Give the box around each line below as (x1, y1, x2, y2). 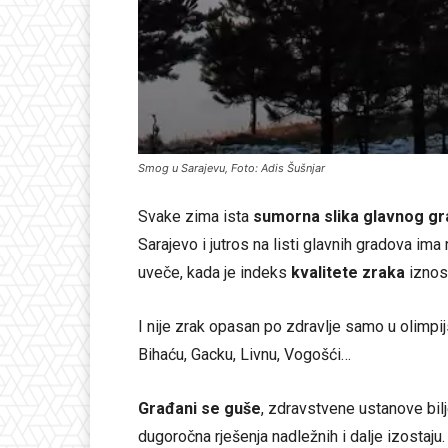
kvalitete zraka (291, 262, 405, 282)
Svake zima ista (138, 206, 253, 226)
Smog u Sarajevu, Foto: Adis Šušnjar (138, 160, 325, 175)
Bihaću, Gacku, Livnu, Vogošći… (138, 344, 351, 364)
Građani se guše (138, 398, 261, 418)
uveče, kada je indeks (138, 262, 291, 282)
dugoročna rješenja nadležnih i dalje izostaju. (138, 426, 445, 446)
